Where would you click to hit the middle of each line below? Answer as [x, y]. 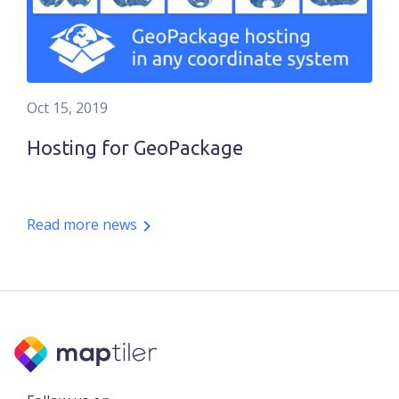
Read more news [82, 225]
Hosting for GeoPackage [135, 148]
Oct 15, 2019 [67, 108]
